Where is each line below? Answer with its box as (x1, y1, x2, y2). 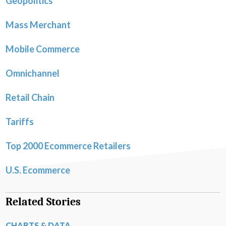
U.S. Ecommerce (6, 164, 70, 176)
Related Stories (6, 195, 81, 209)
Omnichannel (6, 68, 60, 79)
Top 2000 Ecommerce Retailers (6, 140, 131, 152)
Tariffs (6, 116, 34, 128)
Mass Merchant (6, 19, 71, 31)
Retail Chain (6, 92, 54, 103)
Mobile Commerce (6, 43, 80, 55)
